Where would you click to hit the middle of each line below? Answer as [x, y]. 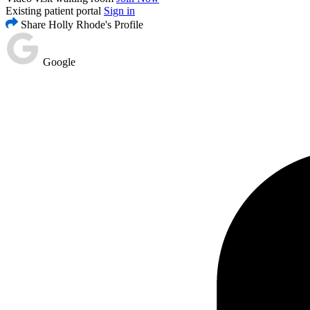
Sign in [119, 11]
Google [58, 62]
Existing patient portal [53, 11]
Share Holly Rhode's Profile [81, 25]
